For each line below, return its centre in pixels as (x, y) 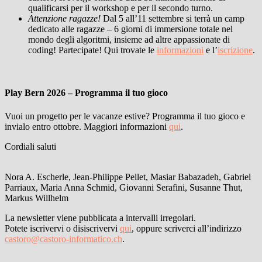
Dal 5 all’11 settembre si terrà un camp (173, 18)
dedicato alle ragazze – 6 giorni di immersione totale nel (130, 29)
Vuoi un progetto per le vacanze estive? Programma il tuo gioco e (125, 116)
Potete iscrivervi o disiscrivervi (62, 228)
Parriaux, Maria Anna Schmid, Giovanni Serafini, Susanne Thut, (124, 187)
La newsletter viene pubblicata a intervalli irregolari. (100, 218)
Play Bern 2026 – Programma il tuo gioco (86, 93)
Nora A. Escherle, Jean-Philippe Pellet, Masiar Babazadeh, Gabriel (128, 177)
